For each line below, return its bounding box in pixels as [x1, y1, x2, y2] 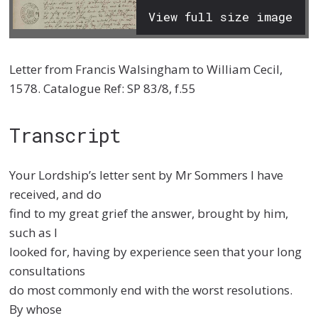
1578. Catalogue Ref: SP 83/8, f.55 [9, 79, 197, 97]
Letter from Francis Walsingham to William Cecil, [9, 60, 283, 77]
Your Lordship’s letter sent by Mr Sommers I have [9, 166, 284, 183]
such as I [9, 224, 58, 241]
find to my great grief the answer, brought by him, [9, 204, 289, 221]
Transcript [9, 122, 121, 148]
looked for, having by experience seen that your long [9, 243, 302, 260]
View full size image [148, 9, 293, 26]
